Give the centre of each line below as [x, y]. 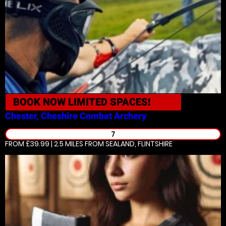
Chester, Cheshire [41, 116]
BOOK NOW [41, 102]
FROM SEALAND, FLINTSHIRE [128, 144]
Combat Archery [113, 116]
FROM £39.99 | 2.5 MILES [44, 144]
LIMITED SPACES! [109, 102]
